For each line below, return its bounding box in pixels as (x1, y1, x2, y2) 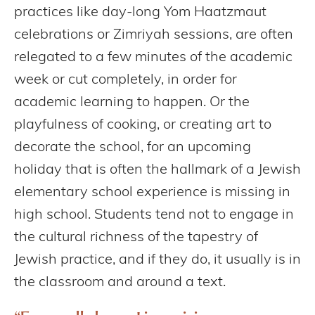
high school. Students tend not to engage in (14, 207, 294, 222)
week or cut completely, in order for (14, 72, 237, 87)
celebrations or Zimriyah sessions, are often (14, 27, 293, 42)
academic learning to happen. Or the (14, 95, 250, 110)
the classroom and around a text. (14, 275, 226, 290)
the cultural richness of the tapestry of (14, 230, 258, 245)
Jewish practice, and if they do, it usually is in (14, 252, 301, 267)
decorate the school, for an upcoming (14, 140, 251, 155)
